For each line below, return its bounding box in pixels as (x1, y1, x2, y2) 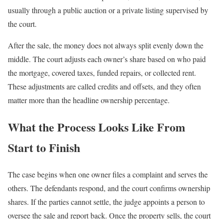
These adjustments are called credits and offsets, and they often (8, 81, 201, 92)
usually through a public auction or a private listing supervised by (8, 5, 208, 16)
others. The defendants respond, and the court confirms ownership (8, 183, 210, 194)
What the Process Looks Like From (8, 118, 185, 136)
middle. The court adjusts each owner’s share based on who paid (8, 54, 206, 65)
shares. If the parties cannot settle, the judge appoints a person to (8, 197, 205, 207)
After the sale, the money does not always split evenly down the (8, 40, 203, 51)
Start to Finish (8, 139, 80, 156)
